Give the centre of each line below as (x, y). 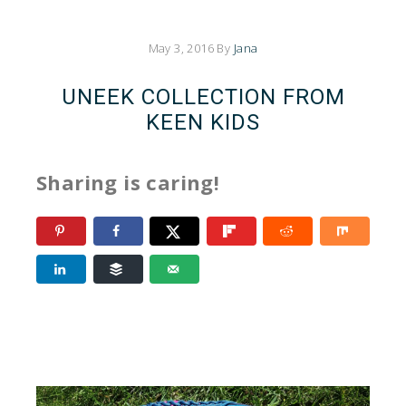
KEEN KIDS (203, 122)
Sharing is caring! (128, 182)
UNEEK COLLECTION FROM (203, 97)
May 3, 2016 (181, 48)
